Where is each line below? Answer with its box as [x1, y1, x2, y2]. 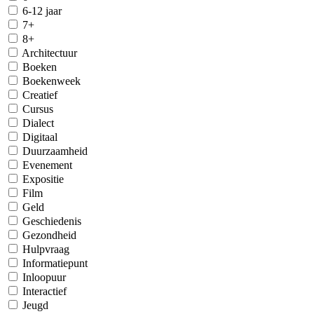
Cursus [22, 103, 53, 115]
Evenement [22, 159, 72, 171]
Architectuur [22, 47, 77, 59]
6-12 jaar [22, 5, 62, 17]
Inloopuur [22, 271, 66, 283]
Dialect [22, 117, 54, 129]
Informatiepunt [22, 257, 88, 269]
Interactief [22, 285, 67, 297]
